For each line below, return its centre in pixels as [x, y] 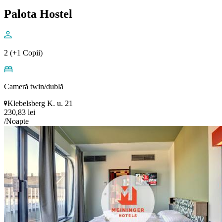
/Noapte [16, 121]
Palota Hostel [38, 14]
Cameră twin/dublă [34, 86]
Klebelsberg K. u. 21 [40, 103]
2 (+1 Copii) [23, 53]
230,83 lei [20, 112]
